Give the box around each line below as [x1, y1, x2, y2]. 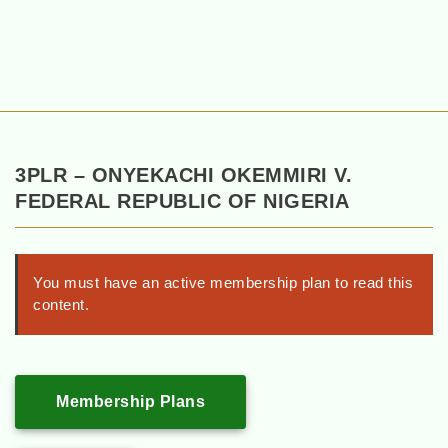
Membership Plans [56, 393, 205, 411]
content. [33, 296, 89, 314]
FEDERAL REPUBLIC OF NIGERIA [15, 190, 350, 213]
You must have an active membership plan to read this [33, 274, 413, 292]
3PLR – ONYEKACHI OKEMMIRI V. [15, 164, 352, 187]
